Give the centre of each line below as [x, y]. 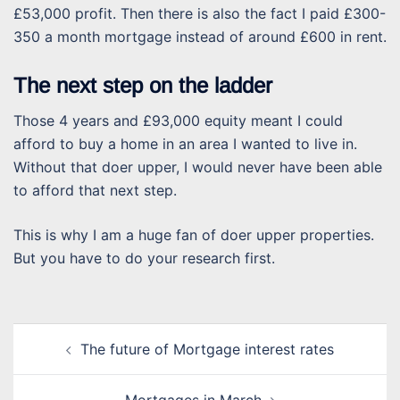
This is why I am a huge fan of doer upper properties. [194, 235]
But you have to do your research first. [144, 258]
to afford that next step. [95, 191]
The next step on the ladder [143, 86]
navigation [60, 360]
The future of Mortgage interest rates [207, 350]
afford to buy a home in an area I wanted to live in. [185, 144]
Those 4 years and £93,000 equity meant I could [178, 121]
